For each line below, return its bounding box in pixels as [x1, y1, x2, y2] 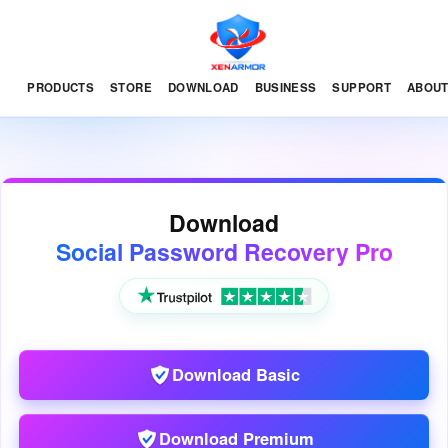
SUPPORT [332, 78, 391, 96]
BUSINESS [254, 78, 317, 96]
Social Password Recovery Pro [55, 235, 393, 268]
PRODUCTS [27, 78, 95, 96]
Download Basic [172, 362, 300, 387]
